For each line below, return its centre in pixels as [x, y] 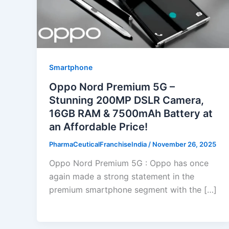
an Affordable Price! [98, 127]
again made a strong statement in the [122, 177]
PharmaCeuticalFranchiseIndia [99, 144]
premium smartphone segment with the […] [133, 190]
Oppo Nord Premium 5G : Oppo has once [129, 163]
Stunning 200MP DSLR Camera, [127, 100]
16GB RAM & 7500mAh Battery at [131, 113]
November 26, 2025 [184, 144]
